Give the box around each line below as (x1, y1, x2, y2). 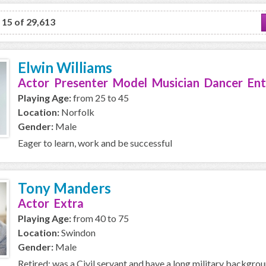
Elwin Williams (18, 59, 112, 76)
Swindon (59, 227, 96, 238)
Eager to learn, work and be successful (18, 137, 172, 148)
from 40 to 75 (71, 213, 129, 224)
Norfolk (59, 106, 94, 118)
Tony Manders (18, 179, 111, 197)
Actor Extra (18, 196, 84, 210)
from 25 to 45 (71, 92, 129, 103)
